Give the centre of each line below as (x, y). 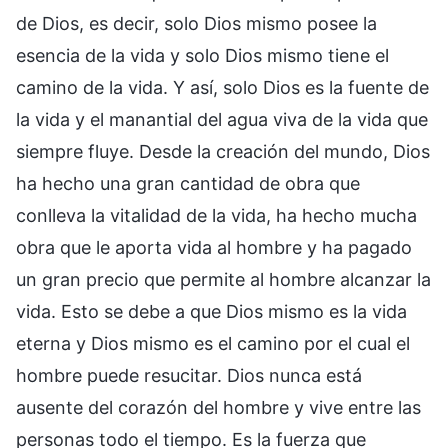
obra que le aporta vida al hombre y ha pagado (214, 247)
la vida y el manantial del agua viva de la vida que (222, 119)
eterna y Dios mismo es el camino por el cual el (213, 343)
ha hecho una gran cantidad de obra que (188, 183)
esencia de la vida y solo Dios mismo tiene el (202, 55)
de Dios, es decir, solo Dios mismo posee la (196, 23)
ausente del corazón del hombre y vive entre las (218, 407)
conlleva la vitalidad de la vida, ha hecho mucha (216, 215)
